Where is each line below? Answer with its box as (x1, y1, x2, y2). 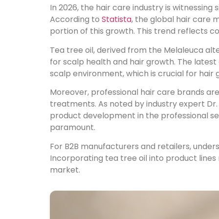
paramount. (50, 122, 95, 133)
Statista (102, 14, 131, 25)
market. (50, 164, 80, 175)
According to (50, 14, 102, 25)
